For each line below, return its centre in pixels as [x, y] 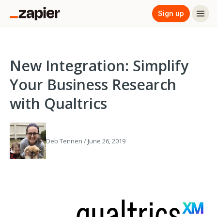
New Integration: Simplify [99, 66]
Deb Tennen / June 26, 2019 [86, 141]
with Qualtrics [58, 103]
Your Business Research [93, 85]
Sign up [171, 13]
